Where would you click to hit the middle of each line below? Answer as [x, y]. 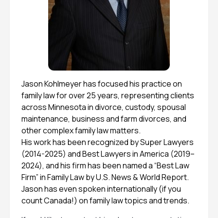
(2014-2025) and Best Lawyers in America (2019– [108, 154]
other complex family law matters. [81, 130]
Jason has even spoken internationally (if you [101, 189]
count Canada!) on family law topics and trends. [105, 200]
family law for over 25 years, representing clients [108, 95]
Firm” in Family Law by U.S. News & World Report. [105, 177]
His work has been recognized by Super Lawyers [108, 142]
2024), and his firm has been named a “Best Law [105, 165]
